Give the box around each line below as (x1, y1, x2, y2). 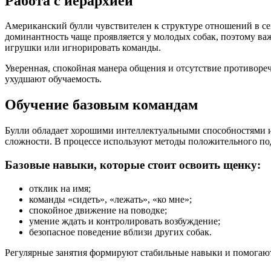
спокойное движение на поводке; (29, 204, 167, 215)
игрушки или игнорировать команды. (5, 42, 161, 53)
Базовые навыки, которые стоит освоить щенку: (5, 158, 261, 171)
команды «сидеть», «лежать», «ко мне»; (29, 194, 192, 204)
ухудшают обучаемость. (5, 74, 102, 85)
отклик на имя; (29, 183, 91, 194)
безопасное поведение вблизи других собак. (29, 226, 212, 237)
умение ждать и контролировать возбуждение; (29, 215, 220, 226)
